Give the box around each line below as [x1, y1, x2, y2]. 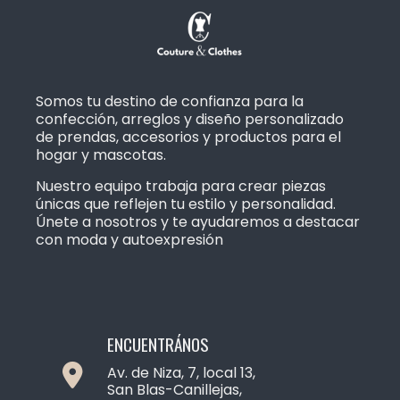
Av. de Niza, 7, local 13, [107, 362, 255, 383]
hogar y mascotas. [36, 145, 166, 165]
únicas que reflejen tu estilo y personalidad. [36, 194, 336, 214]
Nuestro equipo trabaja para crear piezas [36, 176, 326, 196]
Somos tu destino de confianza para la [36, 91, 304, 112]
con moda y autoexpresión [36, 229, 223, 250]
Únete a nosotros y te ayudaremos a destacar [36, 212, 360, 232]
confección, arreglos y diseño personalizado [36, 109, 344, 129]
